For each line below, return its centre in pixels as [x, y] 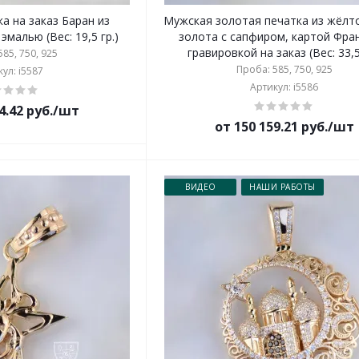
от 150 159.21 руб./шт [284, 127]
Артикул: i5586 [284, 87]
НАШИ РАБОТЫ [282, 187]
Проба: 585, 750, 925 [284, 69]
